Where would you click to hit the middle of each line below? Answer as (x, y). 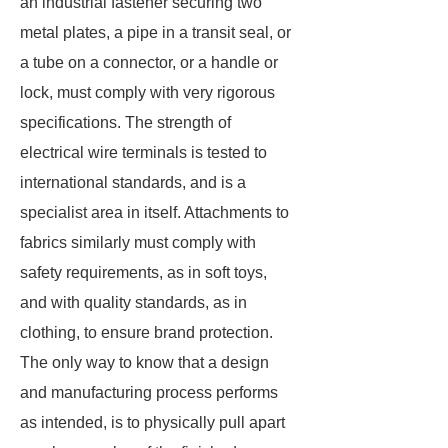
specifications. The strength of (125, 122)
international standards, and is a (133, 182)
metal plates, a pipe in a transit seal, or (155, 32)
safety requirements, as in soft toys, (143, 272)
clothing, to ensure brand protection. (146, 332)
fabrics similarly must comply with (138, 242)
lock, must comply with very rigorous (147, 92)
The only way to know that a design (144, 362)
